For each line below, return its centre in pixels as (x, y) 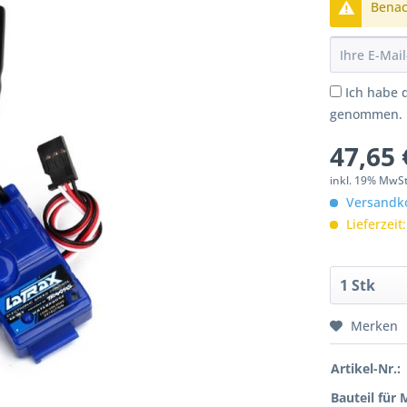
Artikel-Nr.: (366, 369)
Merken (375, 326)
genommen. (367, 114)
